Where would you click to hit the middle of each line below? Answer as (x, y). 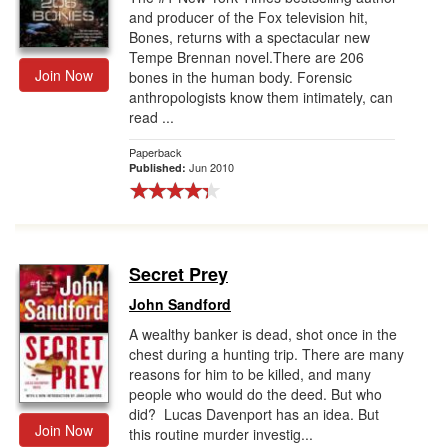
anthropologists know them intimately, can (261, 97)
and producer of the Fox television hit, (248, 17)
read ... (151, 117)
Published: (159, 167)
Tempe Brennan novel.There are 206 (246, 57)
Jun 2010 (211, 167)
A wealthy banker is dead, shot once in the (263, 334)
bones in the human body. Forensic (240, 77)
